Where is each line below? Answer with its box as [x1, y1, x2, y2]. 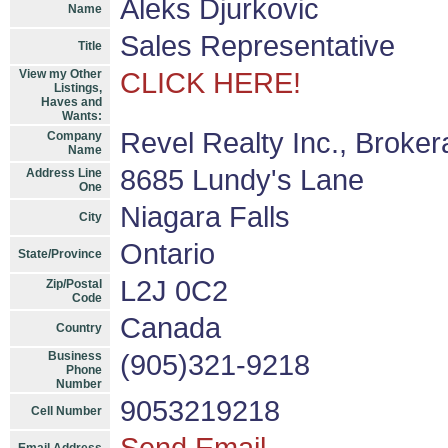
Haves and [41, 95, 102, 109]
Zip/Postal [46, 277, 102, 291]
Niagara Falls [120, 201, 290, 233]
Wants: [62, 109, 102, 123]
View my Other [19, 67, 102, 81]
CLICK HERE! [120, 67, 301, 99]
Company [47, 129, 102, 143]
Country [56, 321, 102, 335]
